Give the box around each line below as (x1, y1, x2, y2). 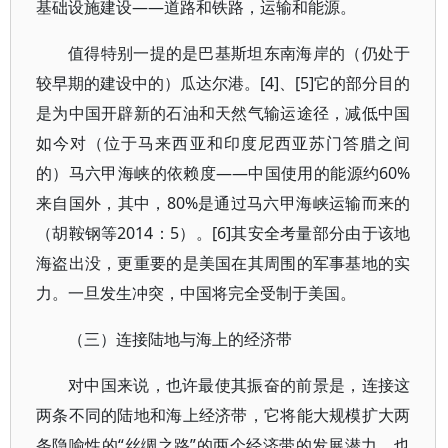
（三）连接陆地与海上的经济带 (68, 328, 292, 350)
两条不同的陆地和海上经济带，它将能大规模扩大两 (36, 404, 411, 426)
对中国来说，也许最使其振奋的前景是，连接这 (68, 374, 411, 396)
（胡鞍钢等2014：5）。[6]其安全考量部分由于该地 (36, 222, 411, 244)
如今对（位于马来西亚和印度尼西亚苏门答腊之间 (36, 132, 411, 154)
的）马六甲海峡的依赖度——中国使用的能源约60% (36, 162, 411, 184)
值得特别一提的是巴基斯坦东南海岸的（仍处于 (68, 42, 411, 64)
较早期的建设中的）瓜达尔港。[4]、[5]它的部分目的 (36, 72, 411, 94)
